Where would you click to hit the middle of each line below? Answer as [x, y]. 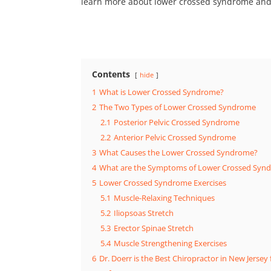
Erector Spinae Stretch [154, 228]
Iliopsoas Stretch [144, 213]
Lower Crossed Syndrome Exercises [163, 183]
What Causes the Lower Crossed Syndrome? [179, 152]
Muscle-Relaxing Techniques [165, 198]
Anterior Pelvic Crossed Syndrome [175, 137]
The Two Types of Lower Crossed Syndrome [178, 107]
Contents [111, 74]
